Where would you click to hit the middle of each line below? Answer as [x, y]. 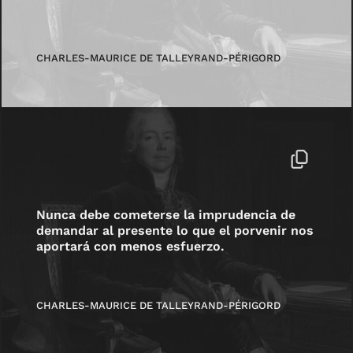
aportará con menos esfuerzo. [131, 246]
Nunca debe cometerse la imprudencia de [166, 214]
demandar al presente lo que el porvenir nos [175, 230]
